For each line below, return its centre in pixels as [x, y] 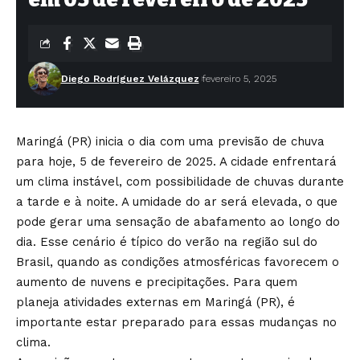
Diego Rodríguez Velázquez [130, 78]
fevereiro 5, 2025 [239, 78]
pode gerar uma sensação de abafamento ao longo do [178, 221]
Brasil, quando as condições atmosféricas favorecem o [178, 262]
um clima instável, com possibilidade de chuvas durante [180, 181]
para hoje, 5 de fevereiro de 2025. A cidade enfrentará [176, 161]
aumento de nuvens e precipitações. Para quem [157, 282]
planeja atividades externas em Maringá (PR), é [155, 302]
